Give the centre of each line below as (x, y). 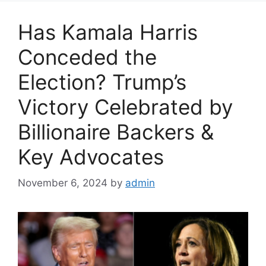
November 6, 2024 (63, 183)
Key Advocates (91, 156)
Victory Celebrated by (125, 107)
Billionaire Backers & (116, 132)
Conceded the (87, 57)
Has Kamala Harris (108, 32)
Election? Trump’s (102, 82)
